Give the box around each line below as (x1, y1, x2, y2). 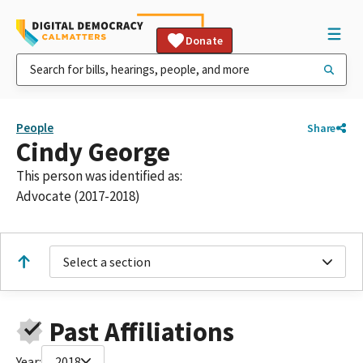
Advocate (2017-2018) (16, 187, 140, 205)
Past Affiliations (49, 314, 234, 348)
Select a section (63, 254, 151, 270)
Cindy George (16, 135, 170, 169)
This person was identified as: (16, 167, 182, 185)
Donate (186, 33, 223, 48)
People (16, 120, 53, 135)
